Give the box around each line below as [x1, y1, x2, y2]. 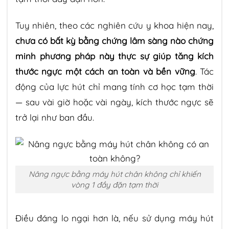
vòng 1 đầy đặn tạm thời [71, 179, 158, 190]
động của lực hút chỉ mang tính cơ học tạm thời [15, 81, 214, 93]
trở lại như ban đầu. [15, 112, 94, 123]
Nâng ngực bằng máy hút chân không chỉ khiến [28, 169, 201, 179]
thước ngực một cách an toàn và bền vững [15, 66, 195, 77]
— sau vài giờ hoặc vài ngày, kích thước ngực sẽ [15, 97, 214, 108]
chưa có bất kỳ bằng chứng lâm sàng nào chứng [15, 35, 214, 47]
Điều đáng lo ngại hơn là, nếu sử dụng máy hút [15, 212, 214, 223]
